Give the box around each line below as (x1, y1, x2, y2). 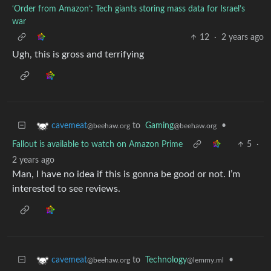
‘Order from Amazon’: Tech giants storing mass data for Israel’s (12, 5, 245, 13)
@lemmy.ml (187, 256, 224, 264)
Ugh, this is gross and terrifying (12, 50, 144, 59)
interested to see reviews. (12, 184, 120, 194)
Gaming (145, 122, 174, 130)
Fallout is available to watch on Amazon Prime (12, 140, 183, 149)
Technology (145, 256, 187, 264)
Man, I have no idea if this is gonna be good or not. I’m (12, 169, 240, 179)
